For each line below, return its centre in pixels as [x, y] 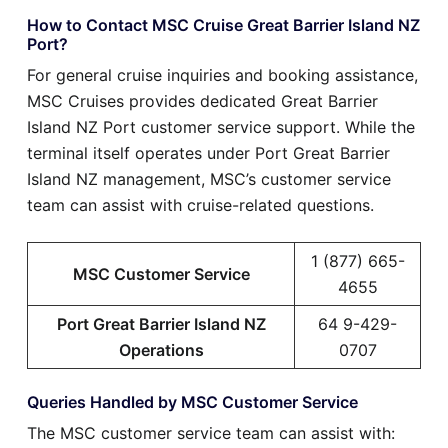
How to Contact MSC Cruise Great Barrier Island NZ [223, 24]
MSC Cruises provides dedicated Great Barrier [202, 100]
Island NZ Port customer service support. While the [221, 126]
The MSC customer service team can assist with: [211, 432]
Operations [161, 349]
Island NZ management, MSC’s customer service [209, 178]
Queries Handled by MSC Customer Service [192, 401]
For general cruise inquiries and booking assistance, [222, 74]
